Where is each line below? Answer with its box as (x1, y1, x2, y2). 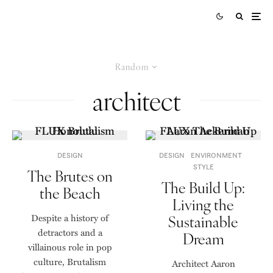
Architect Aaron (171, 257, 235, 270)
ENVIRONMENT (190, 151, 242, 160)
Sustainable (168, 211, 238, 232)
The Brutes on (27, 165, 113, 186)
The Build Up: (161, 177, 245, 197)
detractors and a (37, 225, 102, 239)
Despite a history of (31, 211, 108, 224)
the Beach (39, 182, 101, 203)
